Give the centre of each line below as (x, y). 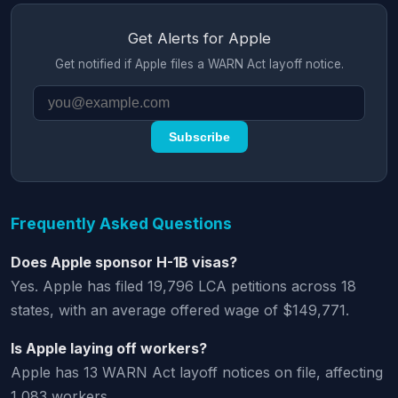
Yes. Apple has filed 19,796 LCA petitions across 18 (183, 286)
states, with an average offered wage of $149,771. (180, 310)
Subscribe (199, 136)
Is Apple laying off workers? (109, 348)
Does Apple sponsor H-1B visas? (124, 262)
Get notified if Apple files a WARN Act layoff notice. (199, 64)
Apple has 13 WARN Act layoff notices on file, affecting (197, 372)
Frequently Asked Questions (121, 223)
